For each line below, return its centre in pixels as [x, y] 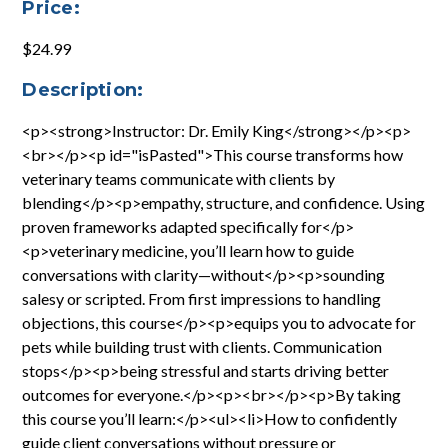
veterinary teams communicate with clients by [179, 178]
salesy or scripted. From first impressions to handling [202, 298]
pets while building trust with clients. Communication [202, 346]
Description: [83, 89]
